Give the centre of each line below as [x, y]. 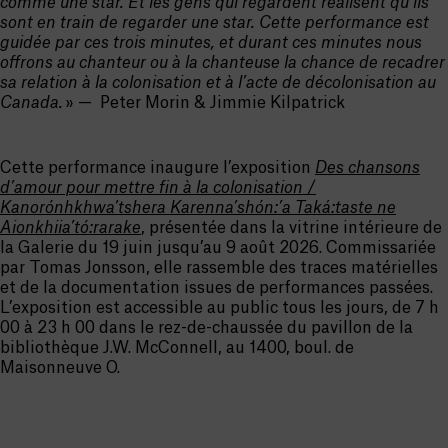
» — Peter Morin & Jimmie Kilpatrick [204, 102]
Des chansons [367, 167]
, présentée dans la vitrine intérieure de [291, 227]
